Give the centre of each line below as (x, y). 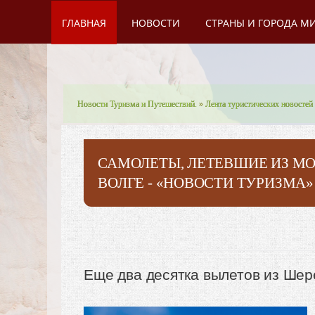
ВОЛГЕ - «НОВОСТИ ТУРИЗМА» (206, 183)
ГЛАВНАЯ (84, 23)
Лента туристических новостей (259, 104)
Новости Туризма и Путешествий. (137, 104)
